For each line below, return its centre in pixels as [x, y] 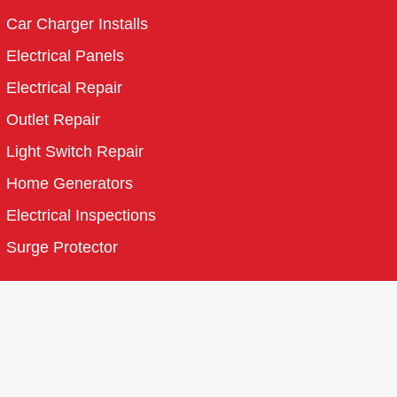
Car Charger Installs [78, 23]
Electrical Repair [65, 87]
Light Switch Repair [75, 151]
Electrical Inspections [82, 214]
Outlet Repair [54, 119]
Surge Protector [62, 246]
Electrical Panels [66, 55]
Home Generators [70, 183]
